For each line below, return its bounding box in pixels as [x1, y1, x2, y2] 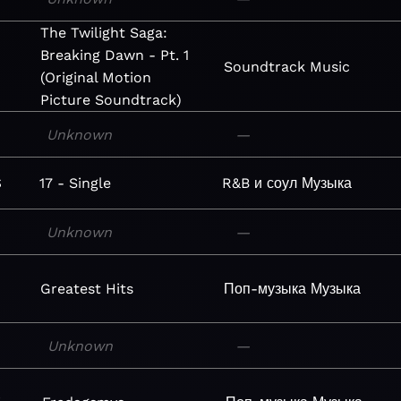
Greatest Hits [40, 280, 134, 297]
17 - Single [39, 175, 112, 192]
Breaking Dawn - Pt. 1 [39, 47, 189, 64]
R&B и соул [222, 175, 298, 192]
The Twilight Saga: [39, 24, 167, 41]
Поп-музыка [224, 280, 307, 297]
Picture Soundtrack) [39, 91, 182, 108]
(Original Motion [39, 69, 151, 86]
